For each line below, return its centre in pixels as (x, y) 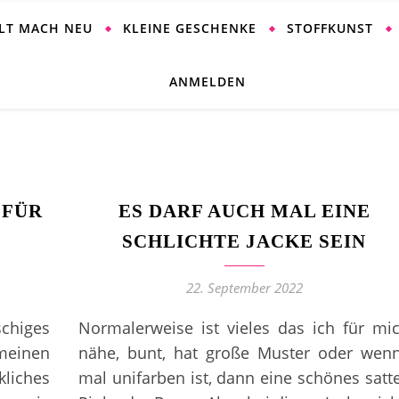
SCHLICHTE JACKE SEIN (244, 241)
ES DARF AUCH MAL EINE (244, 211)
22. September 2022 (244, 288)
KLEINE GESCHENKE (190, 28)
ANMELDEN (207, 81)
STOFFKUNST (330, 28)
